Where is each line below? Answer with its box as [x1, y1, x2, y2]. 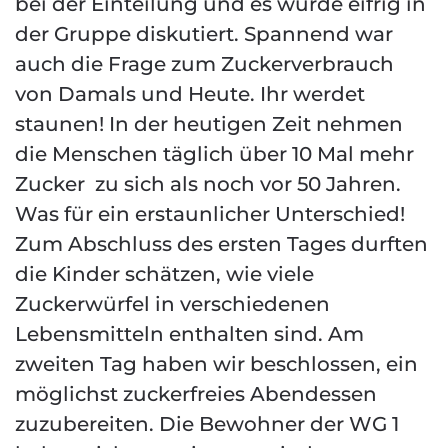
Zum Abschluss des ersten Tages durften [15, 232, 428, 256]
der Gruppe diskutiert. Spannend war [15, 22, 393, 46]
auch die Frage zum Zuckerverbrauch [15, 52, 394, 76]
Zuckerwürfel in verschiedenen [15, 292, 330, 316]
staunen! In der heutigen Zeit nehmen [15, 112, 403, 136]
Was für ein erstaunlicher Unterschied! [15, 202, 405, 226]
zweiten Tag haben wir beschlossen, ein [15, 352, 418, 376]
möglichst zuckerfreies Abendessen [15, 382, 377, 406]
